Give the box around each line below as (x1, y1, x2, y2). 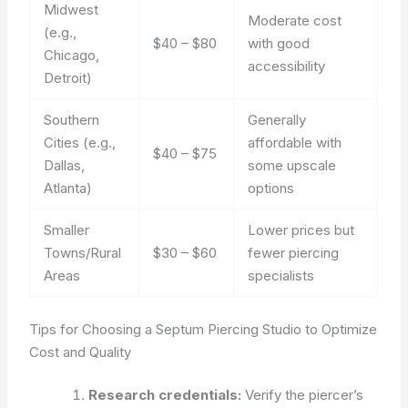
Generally (248, 111, 307, 128)
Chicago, (44, 46, 100, 64)
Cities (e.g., (44, 134, 117, 151)
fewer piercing (248, 244, 340, 261)
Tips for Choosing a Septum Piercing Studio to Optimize (29, 320, 378, 338)
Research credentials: (88, 386, 242, 403)
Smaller (44, 221, 90, 239)
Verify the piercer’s (241, 386, 364, 403)
